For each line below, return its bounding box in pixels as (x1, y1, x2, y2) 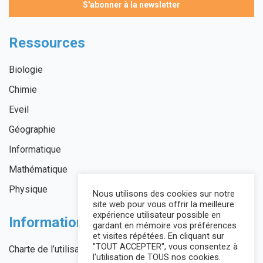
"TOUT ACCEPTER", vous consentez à (93, 241, 238, 252)
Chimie (9, 84, 37, 96)
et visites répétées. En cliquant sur (93, 231, 224, 241)
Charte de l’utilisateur (9, 244, 95, 255)
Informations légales (9, 214, 141, 231)
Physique (9, 184, 48, 195)
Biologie (9, 64, 43, 76)
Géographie (9, 124, 56, 136)
